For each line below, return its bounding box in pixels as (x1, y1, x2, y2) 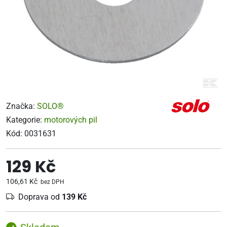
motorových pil (44, 115, 97, 125)
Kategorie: (6, 115, 44, 125)
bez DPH (39, 178, 64, 185)
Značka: (6, 101, 37, 111)
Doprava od (18, 192, 62, 202)
